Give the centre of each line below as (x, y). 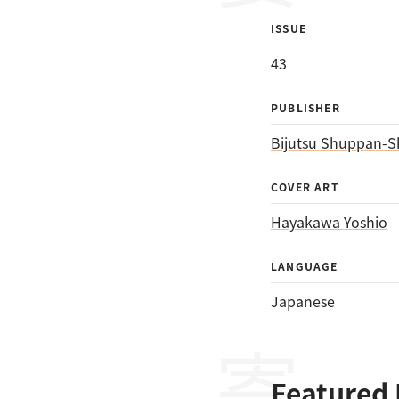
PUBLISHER (305, 107)
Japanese (303, 301)
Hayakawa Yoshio (329, 222)
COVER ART (305, 187)
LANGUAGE (305, 266)
